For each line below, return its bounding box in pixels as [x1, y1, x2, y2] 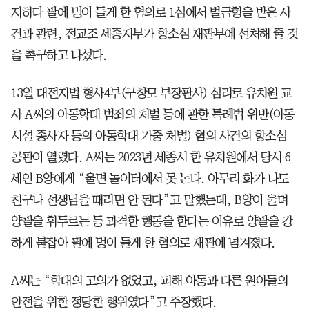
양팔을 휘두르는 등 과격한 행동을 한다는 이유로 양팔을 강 [11, 215, 292, 228]
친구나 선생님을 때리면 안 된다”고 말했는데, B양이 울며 [11, 193, 288, 206]
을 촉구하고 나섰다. [11, 48, 107, 61]
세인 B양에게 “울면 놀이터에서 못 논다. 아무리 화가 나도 [11, 172, 289, 185]
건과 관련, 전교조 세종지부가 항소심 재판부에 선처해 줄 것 [11, 27, 298, 40]
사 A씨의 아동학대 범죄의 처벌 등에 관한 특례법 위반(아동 [11, 108, 295, 121]
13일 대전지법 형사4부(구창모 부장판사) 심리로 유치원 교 [11, 86, 292, 99]
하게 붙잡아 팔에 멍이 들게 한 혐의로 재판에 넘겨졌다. [11, 236, 275, 249]
